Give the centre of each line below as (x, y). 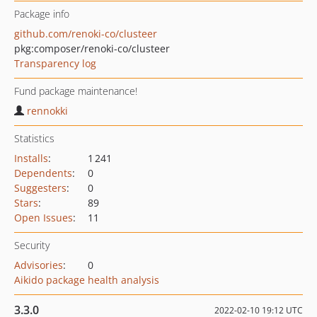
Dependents (43, 173)
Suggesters (40, 188)
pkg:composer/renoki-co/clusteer (92, 48)
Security (32, 245)
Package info (42, 14)
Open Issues (44, 218)
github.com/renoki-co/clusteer (86, 34)
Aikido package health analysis (87, 280)
